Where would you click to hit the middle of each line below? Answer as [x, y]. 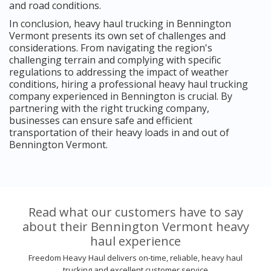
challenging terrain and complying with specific [115, 60]
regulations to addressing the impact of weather [119, 72]
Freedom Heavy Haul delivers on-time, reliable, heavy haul [135, 257]
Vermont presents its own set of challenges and [117, 35]
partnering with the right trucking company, [109, 108]
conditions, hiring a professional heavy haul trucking [129, 84]
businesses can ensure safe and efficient [101, 120]
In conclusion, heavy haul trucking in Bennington [120, 23]
